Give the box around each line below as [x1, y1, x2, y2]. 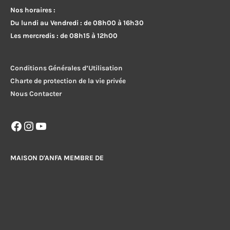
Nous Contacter [10, 89, 62, 98]
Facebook [10, 118, 63, 133]
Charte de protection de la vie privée [10, 76, 126, 85]
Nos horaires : [10, 6, 55, 14]
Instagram [22, 118, 81, 133]
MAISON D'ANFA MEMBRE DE [10, 153, 104, 162]
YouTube [34, 118, 80, 133]
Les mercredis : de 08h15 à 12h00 [10, 31, 118, 40]
